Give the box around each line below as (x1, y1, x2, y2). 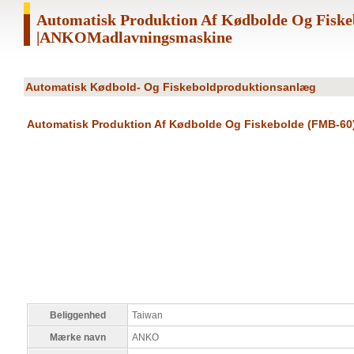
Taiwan (132, 310, 163, 321)
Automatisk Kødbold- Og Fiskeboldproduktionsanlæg (25, 81, 316, 93)
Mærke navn (50, 332, 106, 343)
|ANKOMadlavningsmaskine (36, 28, 232, 46)
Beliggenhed (50, 310, 106, 321)
